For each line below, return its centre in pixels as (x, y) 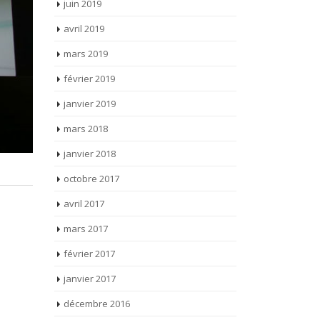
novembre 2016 (97, 281)
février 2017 (89, 206)
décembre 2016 (97, 256)
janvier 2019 (90, 56)
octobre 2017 (91, 131)
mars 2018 (86, 81)
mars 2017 (86, 181)
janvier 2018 (90, 106)
